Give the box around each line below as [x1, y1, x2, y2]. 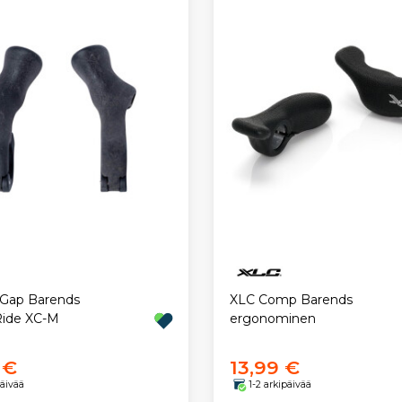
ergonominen [229, 310, 316, 328]
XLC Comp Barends [229, 292, 353, 309]
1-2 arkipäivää [248, 379, 311, 391]
